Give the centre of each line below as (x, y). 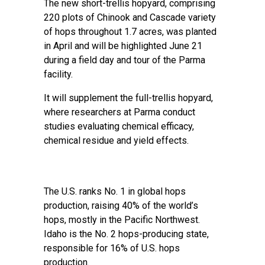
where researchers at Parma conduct (119, 112)
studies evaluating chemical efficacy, (119, 126)
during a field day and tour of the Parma (125, 60)
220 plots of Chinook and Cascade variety (130, 17)
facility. (58, 74)
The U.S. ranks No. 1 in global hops (115, 191)
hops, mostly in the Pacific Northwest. (122, 220)
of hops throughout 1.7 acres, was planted (130, 32)
